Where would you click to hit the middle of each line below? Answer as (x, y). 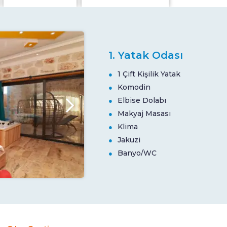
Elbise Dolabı (142, 101)
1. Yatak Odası (146, 55)
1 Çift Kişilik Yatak (149, 74)
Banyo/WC (137, 153)
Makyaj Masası (144, 114)
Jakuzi (129, 140)
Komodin (134, 87)
